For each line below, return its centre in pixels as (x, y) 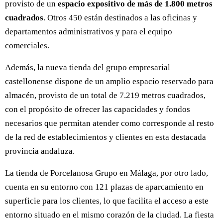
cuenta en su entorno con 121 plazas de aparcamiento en (104, 187)
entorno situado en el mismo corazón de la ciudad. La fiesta (110, 215)
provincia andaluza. (40, 151)
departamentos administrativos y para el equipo (89, 32)
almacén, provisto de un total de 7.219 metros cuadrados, (105, 96)
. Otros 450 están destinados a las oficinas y (120, 18)
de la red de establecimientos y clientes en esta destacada (106, 137)
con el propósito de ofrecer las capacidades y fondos (98, 110)
